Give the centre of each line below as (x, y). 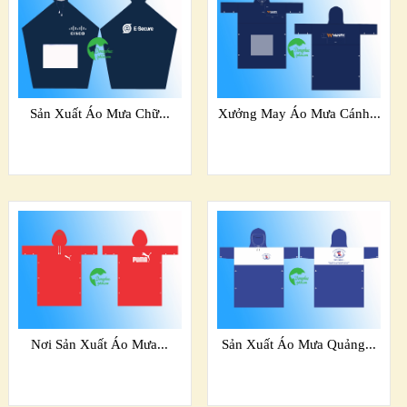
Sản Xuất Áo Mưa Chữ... (99, 114)
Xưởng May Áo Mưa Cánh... (299, 114)
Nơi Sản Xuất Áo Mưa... (100, 345)
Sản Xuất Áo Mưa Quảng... (299, 345)
